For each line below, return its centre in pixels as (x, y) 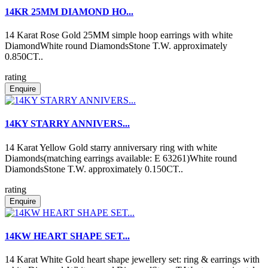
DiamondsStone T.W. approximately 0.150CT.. (94, 169)
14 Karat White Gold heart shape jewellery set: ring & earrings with (132, 260)
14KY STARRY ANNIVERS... (67, 124)
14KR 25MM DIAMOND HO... (69, 11)
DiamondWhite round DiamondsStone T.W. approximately (116, 46)
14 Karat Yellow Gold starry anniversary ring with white (111, 147)
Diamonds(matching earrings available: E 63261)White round (121, 158)
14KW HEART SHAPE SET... (67, 236)
